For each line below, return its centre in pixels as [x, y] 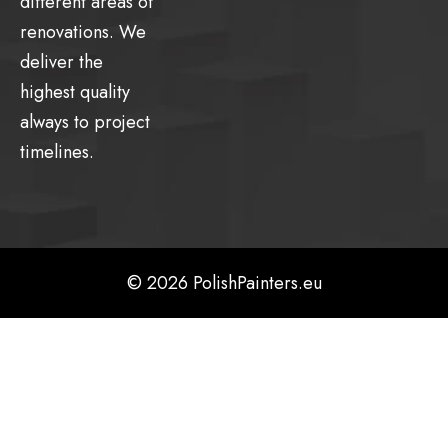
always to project [85, 121]
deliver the [61, 61]
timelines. [57, 151]
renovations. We [83, 31]
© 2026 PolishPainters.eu [224, 283]
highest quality [75, 91]
